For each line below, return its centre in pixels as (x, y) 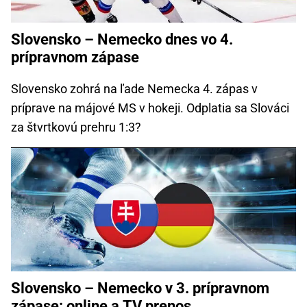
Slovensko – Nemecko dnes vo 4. (122, 39)
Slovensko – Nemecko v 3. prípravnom (140, 288)
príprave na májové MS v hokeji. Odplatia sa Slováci (150, 108)
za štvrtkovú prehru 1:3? (76, 127)
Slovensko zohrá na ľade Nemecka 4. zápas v (134, 88)
